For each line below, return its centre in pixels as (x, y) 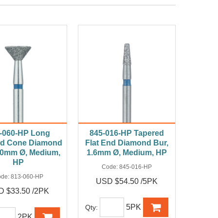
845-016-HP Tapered (127, 133)
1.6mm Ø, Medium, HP (127, 153)
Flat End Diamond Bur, (127, 143)
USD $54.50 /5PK (127, 182)
